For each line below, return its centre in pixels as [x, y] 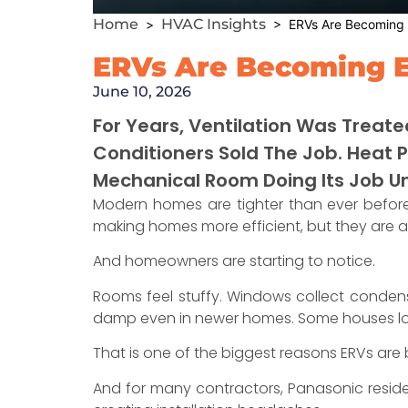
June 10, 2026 [142, 92]
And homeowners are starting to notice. [234, 261]
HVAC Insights [214, 24]
